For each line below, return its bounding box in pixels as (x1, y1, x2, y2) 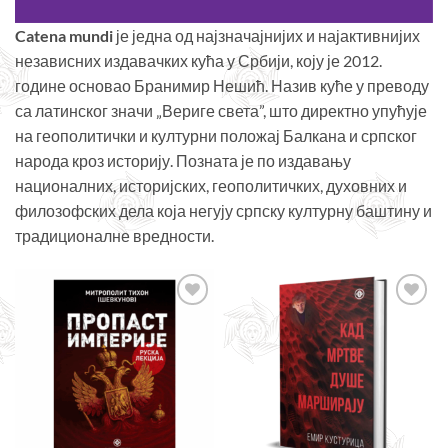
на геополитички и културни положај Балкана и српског (15, 126, 417, 146)
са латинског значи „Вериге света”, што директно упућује (15, 101, 427, 121)
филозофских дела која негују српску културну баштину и (15, 201, 432, 221)
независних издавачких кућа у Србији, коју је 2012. (15, 51, 382, 71)
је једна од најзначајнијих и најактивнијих (113, 26, 420, 46)
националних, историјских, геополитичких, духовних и (15, 176, 407, 196)
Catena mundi (15, 26, 113, 46)
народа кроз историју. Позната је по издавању (15, 151, 351, 171)
